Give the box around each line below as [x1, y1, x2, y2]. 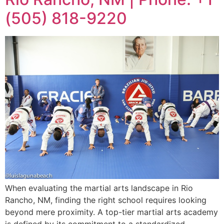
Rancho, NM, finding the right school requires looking [5, 194, 206, 205]
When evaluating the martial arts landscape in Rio [5, 182, 193, 193]
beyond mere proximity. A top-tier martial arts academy [5, 206, 218, 217]
